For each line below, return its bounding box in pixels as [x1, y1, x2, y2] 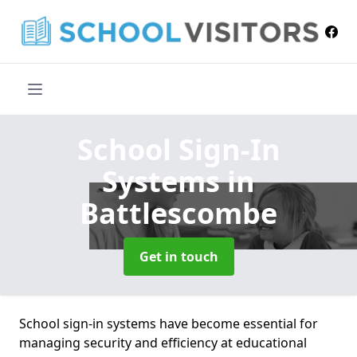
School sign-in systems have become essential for [19, 315, 318, 333]
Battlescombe [80, 194, 277, 233]
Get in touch [139, 248, 218, 266]
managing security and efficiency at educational [19, 334, 307, 352]
